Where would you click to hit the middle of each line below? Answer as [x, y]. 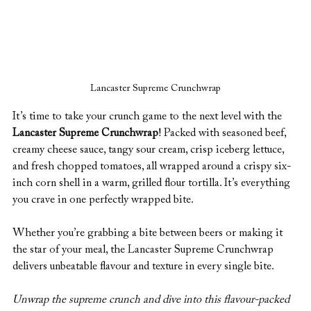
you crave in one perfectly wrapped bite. [103, 200]
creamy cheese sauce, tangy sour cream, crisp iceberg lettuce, [150, 150]
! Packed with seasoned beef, [224, 133]
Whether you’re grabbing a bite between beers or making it [149, 233]
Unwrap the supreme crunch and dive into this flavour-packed [152, 300]
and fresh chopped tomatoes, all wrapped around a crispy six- [152, 167]
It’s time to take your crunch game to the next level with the [149, 117]
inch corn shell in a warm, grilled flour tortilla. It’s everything [153, 183]
